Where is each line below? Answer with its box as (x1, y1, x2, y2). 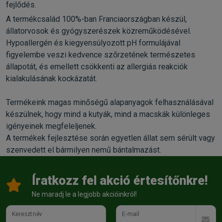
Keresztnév (12, 211, 43, 218)
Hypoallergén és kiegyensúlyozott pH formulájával (6, 38, 180, 48)
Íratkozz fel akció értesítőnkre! (32, 173, 208, 188)
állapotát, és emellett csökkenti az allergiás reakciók (6, 62, 188, 71)
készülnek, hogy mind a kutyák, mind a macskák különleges (6, 110, 210, 119)
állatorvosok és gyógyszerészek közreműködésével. (6, 26, 191, 36)
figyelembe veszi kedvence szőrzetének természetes (6, 50, 195, 59)
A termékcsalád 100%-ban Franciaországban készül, (6, 14, 187, 24)
